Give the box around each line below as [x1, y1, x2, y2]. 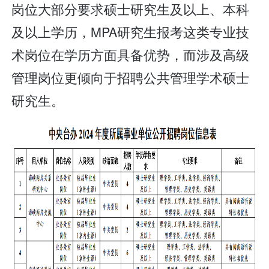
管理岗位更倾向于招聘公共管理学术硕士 [11, 67, 250, 86]
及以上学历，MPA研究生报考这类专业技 [11, 22, 250, 41]
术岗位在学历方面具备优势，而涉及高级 [11, 44, 250, 64]
